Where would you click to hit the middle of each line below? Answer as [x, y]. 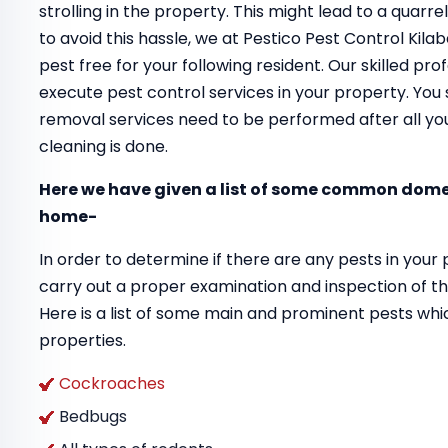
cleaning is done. [103, 146]
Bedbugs [93, 416]
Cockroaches [112, 383]
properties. [82, 340]
